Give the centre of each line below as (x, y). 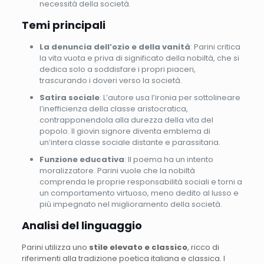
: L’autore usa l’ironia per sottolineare (170, 97)
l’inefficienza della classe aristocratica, (113, 108)
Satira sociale (69, 97)
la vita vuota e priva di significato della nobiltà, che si (139, 58)
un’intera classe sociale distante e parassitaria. (130, 142)
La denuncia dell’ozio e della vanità (115, 47)
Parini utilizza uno (55, 247)
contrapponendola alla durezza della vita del (126, 120)
